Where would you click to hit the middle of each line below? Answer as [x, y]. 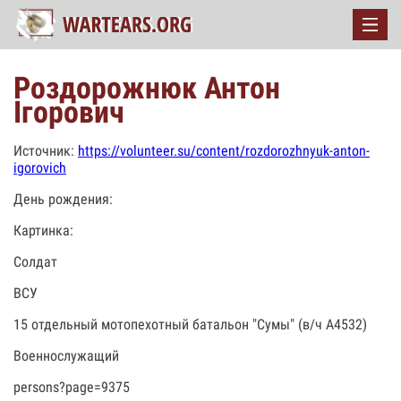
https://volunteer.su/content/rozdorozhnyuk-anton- [224, 151]
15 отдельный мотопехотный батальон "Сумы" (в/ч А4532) [190, 324]
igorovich [40, 168]
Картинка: [43, 230]
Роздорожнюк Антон [147, 88]
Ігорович [69, 112]
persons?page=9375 [72, 387]
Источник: [46, 151]
